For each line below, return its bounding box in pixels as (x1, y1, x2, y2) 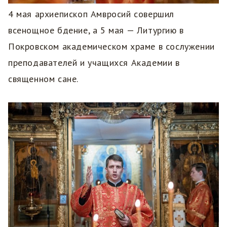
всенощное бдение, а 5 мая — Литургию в (8, 24, 184, 36)
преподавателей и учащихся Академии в (8, 56, 180, 68)
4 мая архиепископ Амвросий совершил (8, 8, 174, 20)
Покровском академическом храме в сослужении (8, 40, 215, 52)
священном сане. (8, 72, 79, 85)
